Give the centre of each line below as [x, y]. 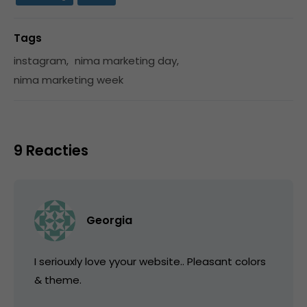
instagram [40, 61]
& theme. [58, 280]
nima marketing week [69, 80]
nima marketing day [126, 61]
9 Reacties [51, 151]
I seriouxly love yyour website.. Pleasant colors [150, 262]
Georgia [109, 221]
